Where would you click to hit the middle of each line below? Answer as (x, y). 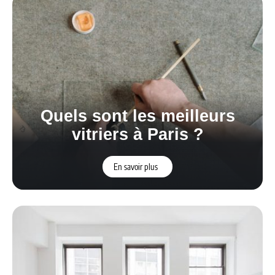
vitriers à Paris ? (137, 134)
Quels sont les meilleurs (137, 116)
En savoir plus (135, 166)
